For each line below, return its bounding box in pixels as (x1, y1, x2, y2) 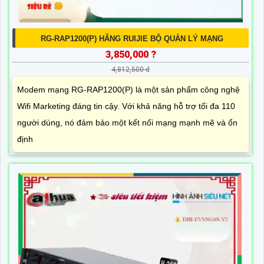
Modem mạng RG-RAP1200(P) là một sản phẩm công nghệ (17, 85, 240, 95)
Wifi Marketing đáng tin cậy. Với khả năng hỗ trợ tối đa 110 (17, 101, 235, 111)
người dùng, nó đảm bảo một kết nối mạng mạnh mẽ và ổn (17, 118, 237, 128)
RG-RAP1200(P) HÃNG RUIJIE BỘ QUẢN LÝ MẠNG (41, 34, 223, 44)
